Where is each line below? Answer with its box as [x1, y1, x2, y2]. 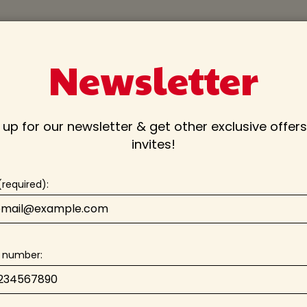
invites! [132, 136, 175, 153]
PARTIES [5, 26, 49, 42]
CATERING [92, 26, 148, 42]
